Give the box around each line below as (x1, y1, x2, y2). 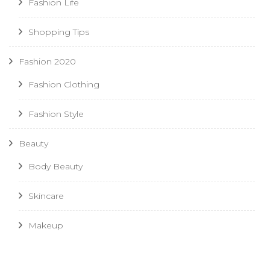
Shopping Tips (28, 26, 89, 37)
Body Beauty (28, 160, 83, 172)
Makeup (28, 219, 63, 231)
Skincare (28, 190, 64, 201)
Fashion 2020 (19, 55, 76, 67)
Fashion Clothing (28, 78, 99, 90)
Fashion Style (28, 108, 84, 119)
